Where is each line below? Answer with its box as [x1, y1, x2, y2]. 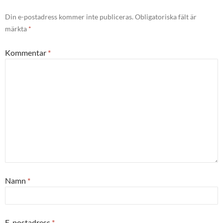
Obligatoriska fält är [135, 12, 197, 21]
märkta [5, 24, 28, 33]
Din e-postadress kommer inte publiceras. [5, 12, 133, 21]
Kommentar [5, 47, 48, 57]
